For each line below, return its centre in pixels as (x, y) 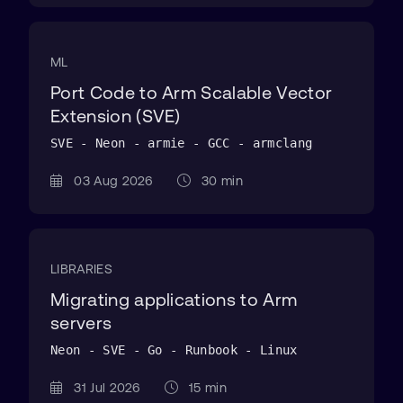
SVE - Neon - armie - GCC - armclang (182, 143)
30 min (220, 181)
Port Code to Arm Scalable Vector (192, 92)
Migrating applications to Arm (174, 299)
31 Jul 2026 (113, 388)
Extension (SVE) (116, 116)
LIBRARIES (81, 269)
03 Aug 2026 (120, 181)
